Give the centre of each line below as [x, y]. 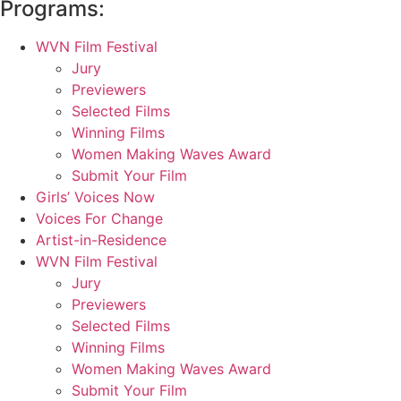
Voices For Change [99, 219]
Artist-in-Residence [101, 240]
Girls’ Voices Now [95, 197]
